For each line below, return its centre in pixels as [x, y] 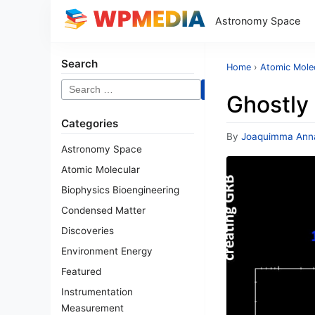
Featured [81, 271]
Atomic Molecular [101, 169]
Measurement [92, 308]
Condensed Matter [103, 210]
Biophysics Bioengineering [120, 190]
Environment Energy [107, 251]
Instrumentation [97, 292]
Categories [90, 123]
